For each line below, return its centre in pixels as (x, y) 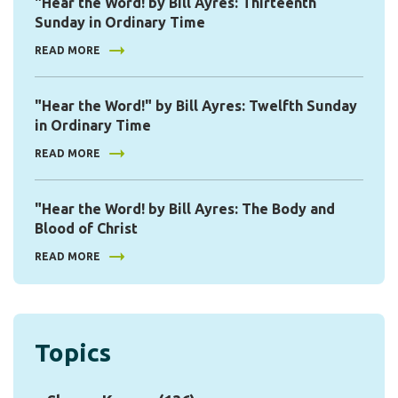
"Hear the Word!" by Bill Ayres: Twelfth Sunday (196, 105)
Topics (73, 352)
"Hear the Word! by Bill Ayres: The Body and (185, 208)
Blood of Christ (86, 228)
